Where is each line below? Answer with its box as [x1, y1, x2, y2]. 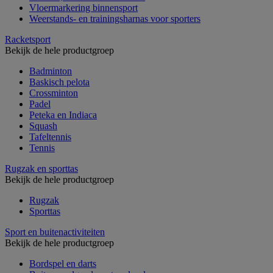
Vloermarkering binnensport [29, 2, 138, 13]
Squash [29, 120, 57, 131]
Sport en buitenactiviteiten [5, 226, 105, 237]
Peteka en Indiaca [29, 109, 97, 120]
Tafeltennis [29, 131, 71, 142]
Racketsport [5, 34, 51, 44]
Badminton [29, 65, 72, 76]
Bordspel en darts [29, 258, 96, 269]
